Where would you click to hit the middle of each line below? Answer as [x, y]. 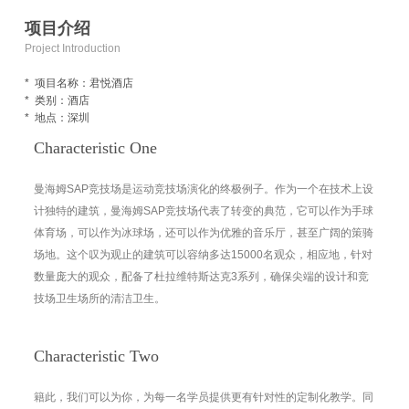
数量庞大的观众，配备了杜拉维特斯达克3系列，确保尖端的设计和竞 [201, 277]
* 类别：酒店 [57, 101]
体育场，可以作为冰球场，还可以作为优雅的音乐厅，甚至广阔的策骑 [203, 233]
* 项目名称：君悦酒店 [79, 84]
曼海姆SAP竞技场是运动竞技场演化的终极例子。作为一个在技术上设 [203, 189]
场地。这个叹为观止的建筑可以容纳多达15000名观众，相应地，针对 [203, 255]
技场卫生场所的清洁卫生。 [100, 299]
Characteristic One [95, 148]
